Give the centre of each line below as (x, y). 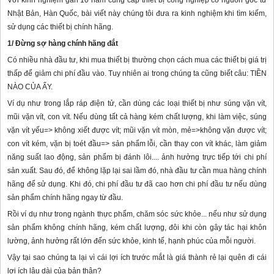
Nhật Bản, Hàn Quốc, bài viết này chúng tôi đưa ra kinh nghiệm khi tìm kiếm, (137, 14)
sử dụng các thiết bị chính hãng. (60, 27)
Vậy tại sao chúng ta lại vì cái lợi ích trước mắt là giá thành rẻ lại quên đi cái (137, 258)
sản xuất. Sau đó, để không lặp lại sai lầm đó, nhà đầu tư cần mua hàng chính (137, 171)
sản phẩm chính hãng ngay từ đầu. (65, 198)
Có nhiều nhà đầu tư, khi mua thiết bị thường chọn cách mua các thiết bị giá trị (137, 60)
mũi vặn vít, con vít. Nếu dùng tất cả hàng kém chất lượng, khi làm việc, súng (137, 117)
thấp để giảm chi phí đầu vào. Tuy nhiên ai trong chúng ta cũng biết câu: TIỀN (137, 74)
